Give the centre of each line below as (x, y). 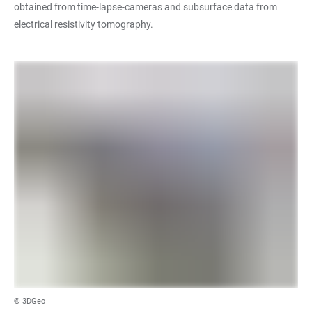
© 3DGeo (30, 302)
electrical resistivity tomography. (84, 24)
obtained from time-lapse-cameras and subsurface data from (146, 7)
